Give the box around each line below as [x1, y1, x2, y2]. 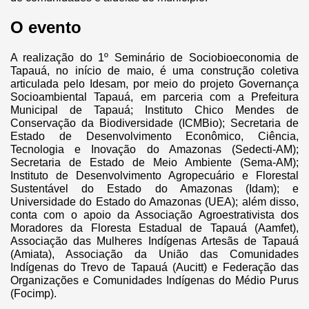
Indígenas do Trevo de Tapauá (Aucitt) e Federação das [10, 261, 299, 273]
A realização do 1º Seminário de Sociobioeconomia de [10, 51, 299, 63]
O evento [10, 17, 86, 37]
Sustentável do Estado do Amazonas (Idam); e [10, 182, 299, 195]
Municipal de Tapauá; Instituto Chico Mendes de [10, 103, 299, 116]
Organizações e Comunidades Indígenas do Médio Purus [10, 274, 299, 286]
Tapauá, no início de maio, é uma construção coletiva [10, 64, 299, 77]
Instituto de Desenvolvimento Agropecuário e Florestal [10, 169, 299, 181]
